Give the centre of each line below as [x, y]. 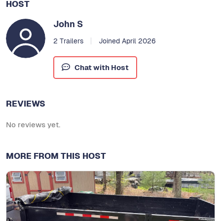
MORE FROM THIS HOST [56, 156]
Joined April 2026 [127, 41]
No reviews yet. [33, 125]
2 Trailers [68, 41]
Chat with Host [101, 68]
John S [68, 24]
